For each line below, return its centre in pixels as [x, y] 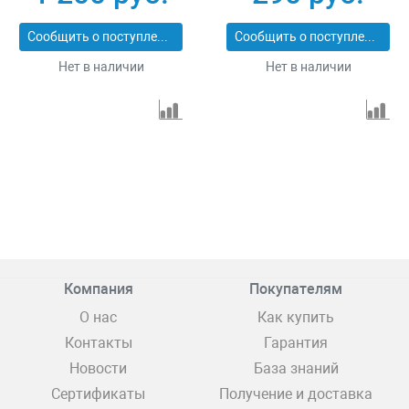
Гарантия [296, 343]
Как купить [296, 318]
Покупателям [296, 289]
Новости [98, 369]
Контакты [98, 343]
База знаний [296, 369]
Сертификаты [98, 394]
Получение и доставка [296, 394]
